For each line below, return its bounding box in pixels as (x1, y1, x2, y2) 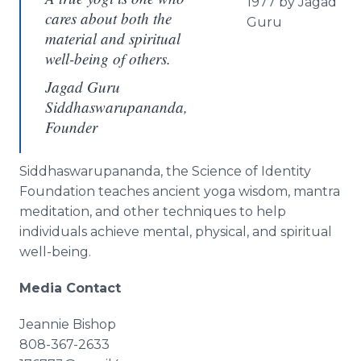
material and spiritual (45, 28, 180, 48)
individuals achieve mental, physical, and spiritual (19, 224, 332, 239)
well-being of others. (45, 48, 171, 68)
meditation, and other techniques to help (19, 204, 286, 219)
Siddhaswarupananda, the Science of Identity (19, 164, 311, 179)
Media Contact (19, 280, 121, 296)
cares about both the (45, 8, 172, 28)
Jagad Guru (45, 77, 120, 97)
